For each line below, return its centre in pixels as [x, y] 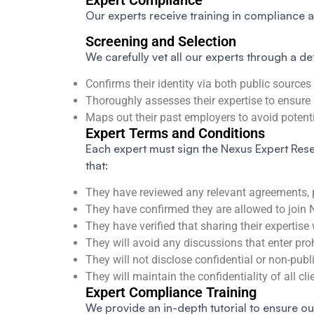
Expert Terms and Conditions [175, 134]
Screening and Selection [161, 42]
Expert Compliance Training [171, 293]
